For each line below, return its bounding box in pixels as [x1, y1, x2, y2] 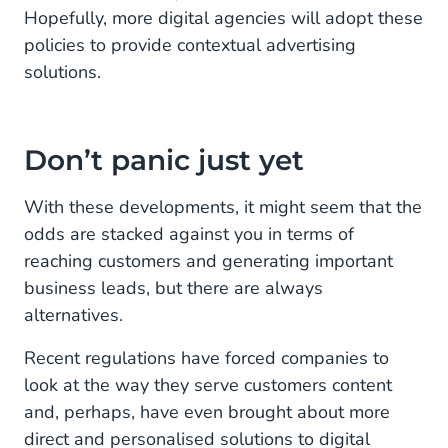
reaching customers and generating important [24, 249, 393, 273]
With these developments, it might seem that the [24, 195, 422, 219]
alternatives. [24, 303, 123, 327]
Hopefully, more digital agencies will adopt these [24, 6, 423, 30]
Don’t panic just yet [24, 143, 304, 177]
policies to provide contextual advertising [24, 33, 356, 57]
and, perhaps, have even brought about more [24, 400, 390, 424]
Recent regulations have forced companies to [24, 346, 389, 370]
